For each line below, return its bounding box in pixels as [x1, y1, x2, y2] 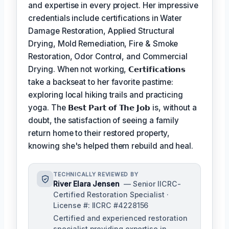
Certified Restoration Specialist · [53, 190, 169, 199]
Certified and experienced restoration [53, 214, 188, 223]
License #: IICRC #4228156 [53, 201, 149, 210]
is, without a [150, 103, 197, 113]
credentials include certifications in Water [28, 13, 182, 24]
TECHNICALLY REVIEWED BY [53, 171, 139, 178]
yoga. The [28, 103, 68, 113]
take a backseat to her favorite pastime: [28, 77, 174, 87]
